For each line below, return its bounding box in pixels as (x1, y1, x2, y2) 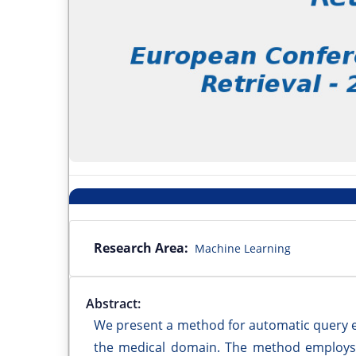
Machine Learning (195, 240, 291, 256)
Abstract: (86, 294, 141, 312)
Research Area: (94, 238, 188, 257)
